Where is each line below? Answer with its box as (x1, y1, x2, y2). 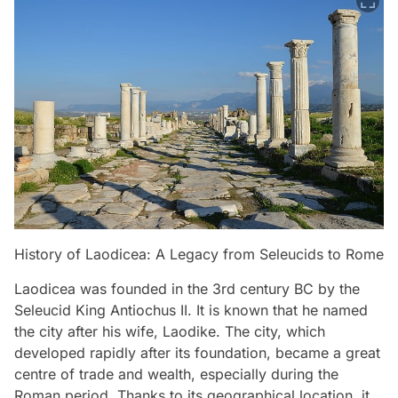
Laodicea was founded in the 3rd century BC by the (14, 279, 360, 298)
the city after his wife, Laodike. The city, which (14, 322, 325, 340)
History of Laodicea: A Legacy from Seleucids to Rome (14, 244, 384, 263)
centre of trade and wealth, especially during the (14, 364, 338, 383)
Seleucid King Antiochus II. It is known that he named (14, 300, 368, 319)
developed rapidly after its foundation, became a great (14, 343, 380, 362)
